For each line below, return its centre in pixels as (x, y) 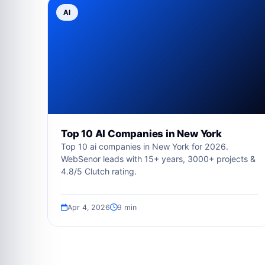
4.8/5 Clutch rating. (99, 171)
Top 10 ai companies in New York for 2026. (145, 146)
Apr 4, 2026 (89, 207)
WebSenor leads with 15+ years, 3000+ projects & (158, 159)
